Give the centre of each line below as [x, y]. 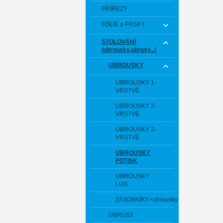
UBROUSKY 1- [136, 83]
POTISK [126, 161]
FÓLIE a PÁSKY [123, 24]
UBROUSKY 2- [136, 106]
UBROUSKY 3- [136, 129]
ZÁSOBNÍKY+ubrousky [147, 200]
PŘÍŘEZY [114, 9]
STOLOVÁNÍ [119, 42]
